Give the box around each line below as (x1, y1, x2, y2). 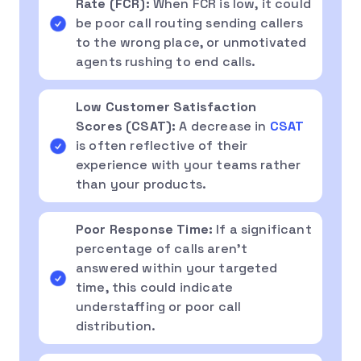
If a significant (216, 220, 312, 238)
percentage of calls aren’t (76, 239, 248, 257)
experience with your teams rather (76, 156, 301, 173)
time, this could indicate (76, 278, 234, 296)
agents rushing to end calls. (76, 52, 256, 70)
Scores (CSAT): (76, 117, 180, 135)
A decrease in (179, 117, 270, 135)
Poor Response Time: (76, 220, 217, 238)
